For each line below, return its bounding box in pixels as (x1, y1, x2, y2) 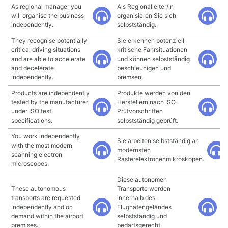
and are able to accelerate (11, 55, 85, 63)
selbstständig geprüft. (117, 117, 178, 124)
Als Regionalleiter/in (117, 3, 174, 10)
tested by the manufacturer (11, 98, 88, 106)
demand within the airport (11, 212, 83, 220)
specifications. (11, 117, 52, 124)
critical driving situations (11, 46, 80, 53)
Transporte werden (117, 185, 170, 192)
